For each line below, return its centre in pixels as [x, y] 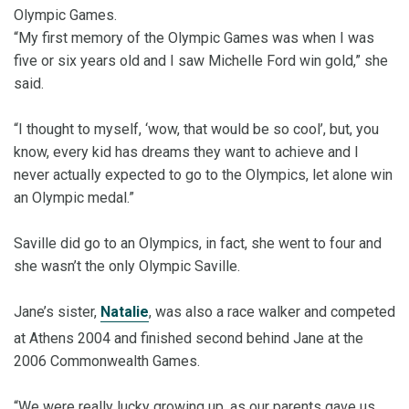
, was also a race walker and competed [272, 312]
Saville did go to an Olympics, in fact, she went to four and [198, 244]
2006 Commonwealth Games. [107, 362]
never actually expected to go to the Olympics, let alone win [203, 175]
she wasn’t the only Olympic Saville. [127, 267]
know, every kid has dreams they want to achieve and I [186, 152]
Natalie [125, 312]
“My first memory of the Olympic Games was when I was [194, 38]
